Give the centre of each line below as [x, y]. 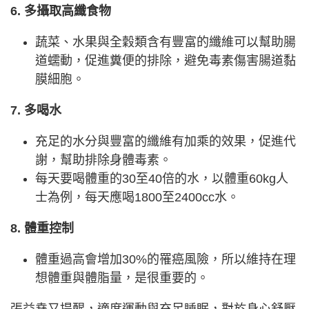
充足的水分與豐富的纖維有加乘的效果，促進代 [166, 141]
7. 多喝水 [36, 110]
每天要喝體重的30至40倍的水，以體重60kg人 [162, 178]
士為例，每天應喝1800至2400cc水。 [137, 197]
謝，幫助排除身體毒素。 [103, 160]
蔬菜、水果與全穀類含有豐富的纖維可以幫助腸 [166, 42]
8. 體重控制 [42, 228]
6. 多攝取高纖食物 [61, 11]
